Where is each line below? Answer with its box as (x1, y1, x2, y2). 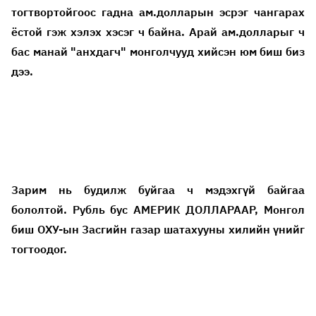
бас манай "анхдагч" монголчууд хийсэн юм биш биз (11, 44, 305, 59)
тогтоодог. (11, 241, 70, 256)
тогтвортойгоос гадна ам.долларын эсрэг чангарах (11, 4, 305, 19)
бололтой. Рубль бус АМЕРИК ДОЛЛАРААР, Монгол (11, 202, 305, 217)
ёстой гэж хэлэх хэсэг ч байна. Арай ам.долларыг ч (11, 24, 305, 39)
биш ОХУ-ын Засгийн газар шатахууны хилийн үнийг (11, 221, 305, 236)
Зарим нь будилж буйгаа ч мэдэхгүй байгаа (11, 182, 305, 197)
